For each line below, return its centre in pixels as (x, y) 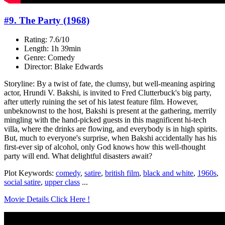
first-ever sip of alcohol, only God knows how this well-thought (105, 147)
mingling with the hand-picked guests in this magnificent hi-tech (105, 120)
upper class (62, 182)
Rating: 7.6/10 (47, 40)
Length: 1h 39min (52, 49)
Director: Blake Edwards (64, 67)
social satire (22, 182)
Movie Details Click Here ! (47, 199)
